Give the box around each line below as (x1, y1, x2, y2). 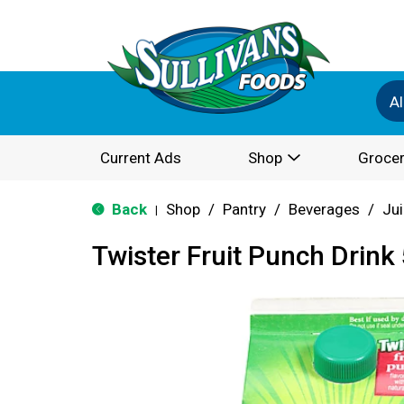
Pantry (223, 200, 266, 218)
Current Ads (100, 149, 181, 167)
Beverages (289, 200, 360, 218)
